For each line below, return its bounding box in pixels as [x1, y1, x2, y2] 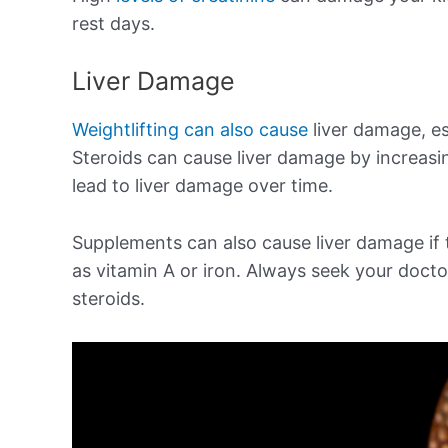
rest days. [72, 12, 155, 34]
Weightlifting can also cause [72, 119, 308, 141]
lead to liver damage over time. [72, 175, 333, 197]
